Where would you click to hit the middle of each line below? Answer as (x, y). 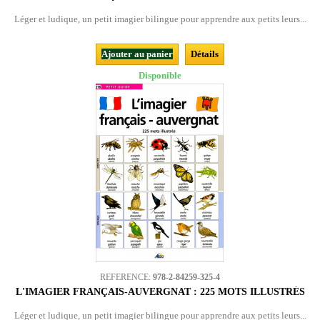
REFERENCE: (126, 277)
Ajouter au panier (137, 54)
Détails (205, 54)
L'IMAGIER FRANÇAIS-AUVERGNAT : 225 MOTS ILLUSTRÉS (160, 292)
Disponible (160, 75)
